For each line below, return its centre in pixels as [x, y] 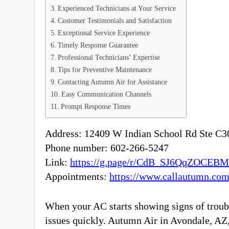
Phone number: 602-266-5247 [107, 148]
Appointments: [77, 177]
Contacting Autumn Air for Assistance [113, 82]
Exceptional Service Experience [104, 33]
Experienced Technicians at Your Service [117, 8]
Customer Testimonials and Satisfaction [115, 21]
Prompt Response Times [96, 107]
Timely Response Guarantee [98, 45]
